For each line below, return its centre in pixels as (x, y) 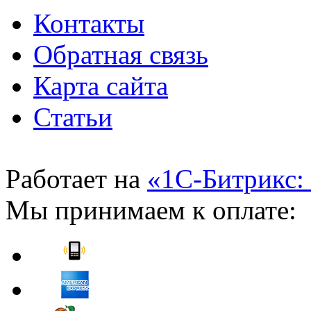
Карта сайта (101, 86)
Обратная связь (121, 55)
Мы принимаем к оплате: (151, 210)
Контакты (89, 24)
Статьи (73, 117)
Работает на (76, 179)
